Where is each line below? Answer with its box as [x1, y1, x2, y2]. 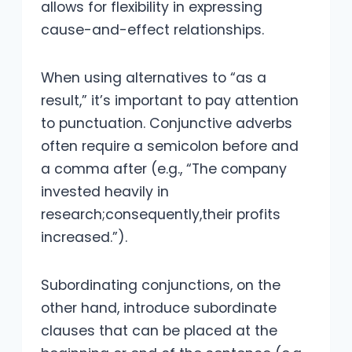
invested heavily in [41, 182, 169, 202]
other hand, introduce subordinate [41, 299, 277, 318]
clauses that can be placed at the [41, 321, 277, 341]
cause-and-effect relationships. [41, 20, 264, 40]
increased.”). [41, 228, 127, 247]
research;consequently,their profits [41, 205, 280, 225]
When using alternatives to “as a [41, 68, 266, 88]
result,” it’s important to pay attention [41, 91, 299, 111]
